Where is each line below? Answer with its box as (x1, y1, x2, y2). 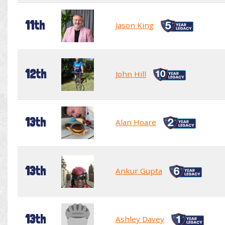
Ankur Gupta (116, 165, 162, 176)
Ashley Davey (116, 213, 164, 224)
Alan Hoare (116, 117, 156, 127)
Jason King (116, 20, 154, 30)
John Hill (116, 68, 146, 79)
